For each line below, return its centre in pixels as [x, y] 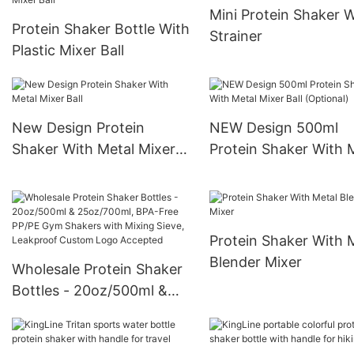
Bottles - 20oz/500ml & [90, 290]
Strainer [235, 36]
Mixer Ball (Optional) [312, 170]
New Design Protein [78, 127]
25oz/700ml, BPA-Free [87, 311]
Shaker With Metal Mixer [94, 149]
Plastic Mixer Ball [68, 50]
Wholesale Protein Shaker [97, 269]
